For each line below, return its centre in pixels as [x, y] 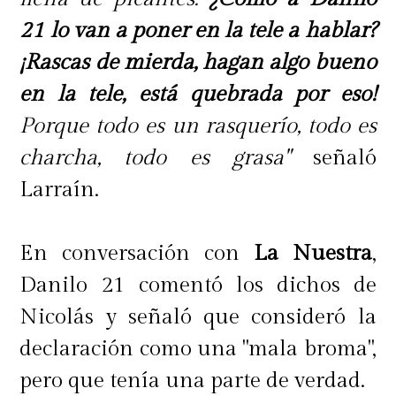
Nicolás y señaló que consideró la [198, 316]
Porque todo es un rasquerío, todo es [198, 126]
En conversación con [137, 253]
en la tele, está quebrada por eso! [198, 94]
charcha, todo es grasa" [155, 157]
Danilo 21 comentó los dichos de [198, 285]
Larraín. [62, 189]
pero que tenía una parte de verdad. [195, 380]
